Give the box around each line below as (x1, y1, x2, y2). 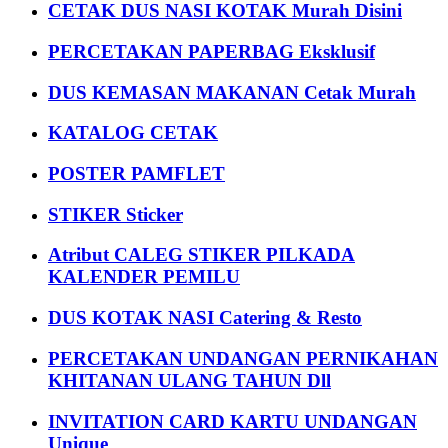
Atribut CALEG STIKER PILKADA (48, 244, 355, 266)
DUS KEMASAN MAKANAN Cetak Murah (48, 81, 416, 103)
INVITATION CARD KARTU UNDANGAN (48, 410, 417, 432)
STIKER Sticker (48, 203, 183, 225)
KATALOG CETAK (48, 122, 218, 144)
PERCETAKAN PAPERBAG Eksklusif (48, 40, 375, 62)
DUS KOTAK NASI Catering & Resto (48, 307, 362, 329)
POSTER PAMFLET (48, 163, 225, 185)
